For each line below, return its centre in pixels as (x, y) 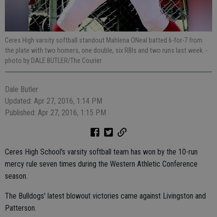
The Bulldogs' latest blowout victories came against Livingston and (105, 196)
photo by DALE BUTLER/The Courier (53, 61)
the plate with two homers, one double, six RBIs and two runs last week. (105, 50)
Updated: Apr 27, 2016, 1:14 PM (54, 101)
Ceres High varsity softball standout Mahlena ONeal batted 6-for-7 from (104, 40)
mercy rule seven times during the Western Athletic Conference (101, 164)
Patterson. (21, 208)
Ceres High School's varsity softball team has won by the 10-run (101, 152)
